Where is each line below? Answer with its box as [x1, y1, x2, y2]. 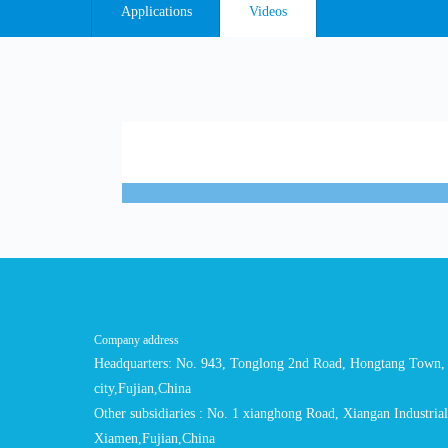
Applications [121, 4, 193, 19]
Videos [249, 4, 288, 19]
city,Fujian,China [94, 381, 192, 396]
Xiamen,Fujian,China [94, 431, 216, 446]
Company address [94, 333, 180, 347]
